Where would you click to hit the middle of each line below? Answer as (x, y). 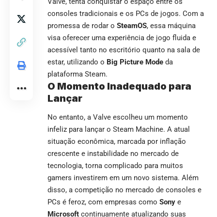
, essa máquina (171, 25)
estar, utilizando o (77, 62)
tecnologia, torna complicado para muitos (115, 166)
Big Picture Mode (135, 62)
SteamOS (132, 25)
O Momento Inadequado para (119, 86)
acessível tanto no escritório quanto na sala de (124, 50)
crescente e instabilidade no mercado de (113, 154)
